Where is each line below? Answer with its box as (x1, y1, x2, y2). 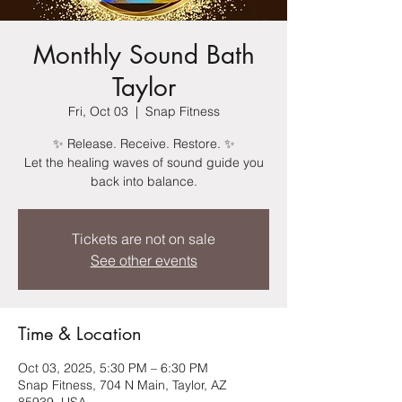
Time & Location (18, 322, 142, 345)
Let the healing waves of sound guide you (23, 154, 264, 170)
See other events (90, 251, 197, 269)
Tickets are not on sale (72, 230, 215, 248)
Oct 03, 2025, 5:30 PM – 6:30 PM (18, 360, 208, 376)
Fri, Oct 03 (67, 103, 128, 119)
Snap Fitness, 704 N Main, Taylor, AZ (18, 377, 227, 393)
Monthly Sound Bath (32, 39, 255, 71)
